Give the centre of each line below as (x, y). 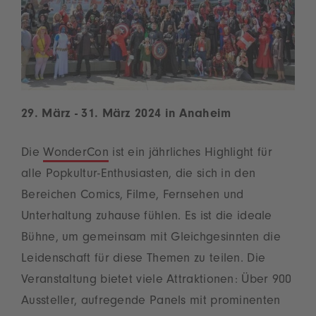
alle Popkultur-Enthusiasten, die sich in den (139, 175)
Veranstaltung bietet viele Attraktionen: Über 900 (157, 280)
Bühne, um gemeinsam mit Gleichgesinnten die (151, 238)
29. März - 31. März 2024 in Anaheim (126, 115)
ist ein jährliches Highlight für (190, 153)
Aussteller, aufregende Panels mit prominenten (151, 302)
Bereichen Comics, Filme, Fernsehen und (133, 196)
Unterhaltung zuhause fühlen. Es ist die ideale (147, 217)
